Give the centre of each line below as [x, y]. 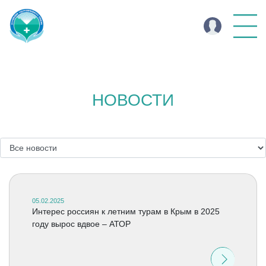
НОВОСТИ [133, 100]
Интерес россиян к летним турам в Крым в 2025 [126, 211]
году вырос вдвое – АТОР [81, 224]
